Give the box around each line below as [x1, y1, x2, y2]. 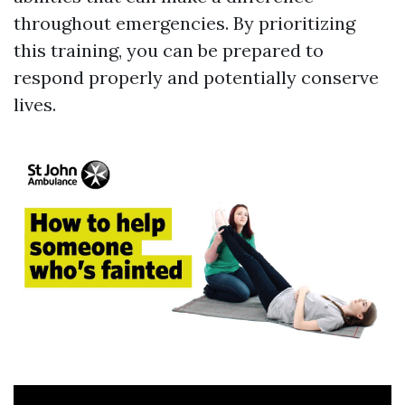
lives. [14, 93, 56, 117]
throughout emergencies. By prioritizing [14, 12, 355, 35]
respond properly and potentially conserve [14, 66, 379, 89]
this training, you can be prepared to [14, 39, 324, 62]
